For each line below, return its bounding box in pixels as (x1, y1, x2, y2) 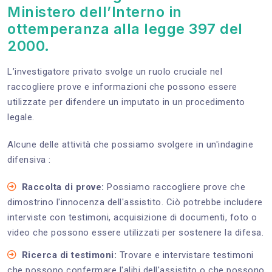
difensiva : (7, 154, 51, 166)
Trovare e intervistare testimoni (117, 250, 254, 261)
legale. (7, 112, 35, 123)
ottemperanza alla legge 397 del (7, 20, 243, 38)
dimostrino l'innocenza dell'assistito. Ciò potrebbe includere (7, 197, 263, 208)
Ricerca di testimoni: (21, 250, 117, 261)
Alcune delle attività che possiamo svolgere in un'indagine (7, 139, 253, 151)
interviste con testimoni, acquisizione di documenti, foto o (7, 212, 257, 223)
